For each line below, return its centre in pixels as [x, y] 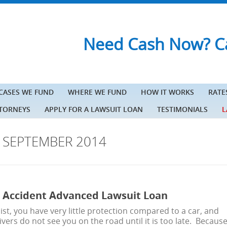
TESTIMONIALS [182, 109]
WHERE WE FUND [97, 92]
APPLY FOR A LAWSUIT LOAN [94, 109]
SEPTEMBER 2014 [54, 141]
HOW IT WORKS [167, 92]
